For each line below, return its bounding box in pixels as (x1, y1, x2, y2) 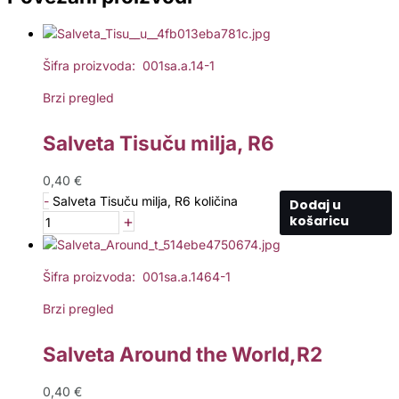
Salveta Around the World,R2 (43, 341, 322, 366)
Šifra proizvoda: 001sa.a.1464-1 (43, 269, 231, 285)
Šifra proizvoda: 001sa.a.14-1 (43, 58, 215, 74)
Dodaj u (289, 196, 341, 215)
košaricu (289, 212, 349, 231)
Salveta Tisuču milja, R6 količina (53, 193, 238, 209)
